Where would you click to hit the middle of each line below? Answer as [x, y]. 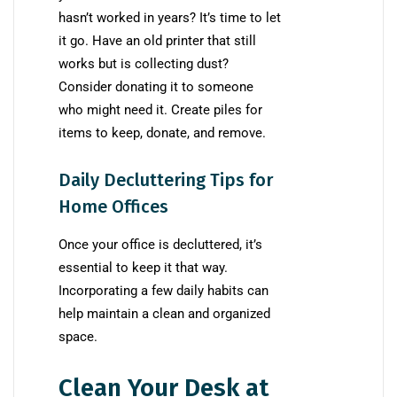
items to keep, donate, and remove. [162, 133]
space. [78, 337]
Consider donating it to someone [156, 87]
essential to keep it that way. [143, 268]
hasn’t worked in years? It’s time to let [170, 18]
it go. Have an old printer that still [157, 41]
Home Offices [113, 207]
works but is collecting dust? [144, 64]
